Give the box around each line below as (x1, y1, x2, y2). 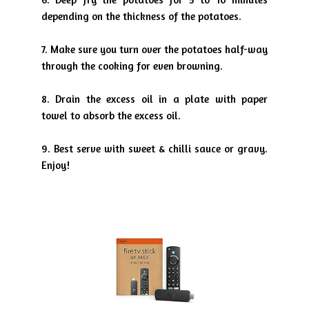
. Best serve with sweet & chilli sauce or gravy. (48, 142, 268, 155)
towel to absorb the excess (41, 109, 166, 122)
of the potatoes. (168, 10, 241, 23)
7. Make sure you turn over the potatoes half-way (41, 43, 268, 56)
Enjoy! (41, 159, 70, 172)
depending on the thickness (41, 10, 168, 23)
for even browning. (137, 59, 223, 72)
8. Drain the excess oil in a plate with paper (41, 92, 268, 106)
